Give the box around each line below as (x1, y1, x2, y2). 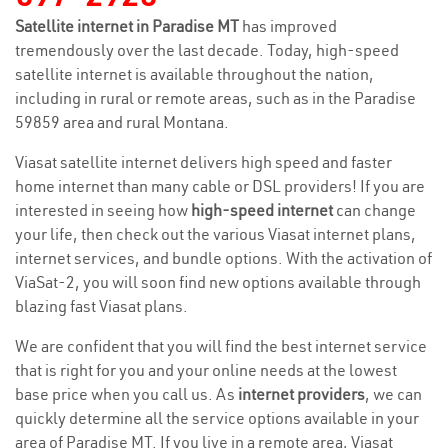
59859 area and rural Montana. (15, 112, 229, 132)
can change (333, 200, 416, 220)
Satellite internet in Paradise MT (15, 16, 242, 36)
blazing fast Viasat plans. (15, 296, 188, 316)
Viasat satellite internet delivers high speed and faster (15, 152, 392, 172)
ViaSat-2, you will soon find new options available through (15, 272, 421, 292)
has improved (242, 16, 337, 36)
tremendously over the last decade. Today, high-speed (15, 40, 399, 60)
